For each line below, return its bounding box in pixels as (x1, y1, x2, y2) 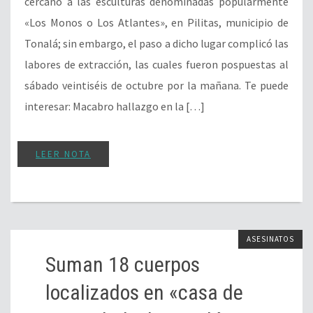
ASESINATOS (247, 234, 294, 245)
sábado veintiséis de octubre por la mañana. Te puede (24, 78, 289, 93)
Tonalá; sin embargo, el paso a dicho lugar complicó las (24, 36, 289, 51)
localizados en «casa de (45, 280, 243, 305)
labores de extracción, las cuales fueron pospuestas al (24, 57, 289, 72)
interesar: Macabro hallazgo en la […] (24, 99, 205, 114)
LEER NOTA (36, 148, 91, 161)
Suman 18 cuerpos (45, 252, 200, 277)
